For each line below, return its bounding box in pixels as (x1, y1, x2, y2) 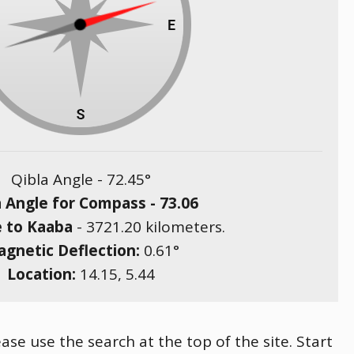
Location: (6, 264, 80, 284)
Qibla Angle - (10, 169, 107, 190)
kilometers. (141, 217, 225, 237)
